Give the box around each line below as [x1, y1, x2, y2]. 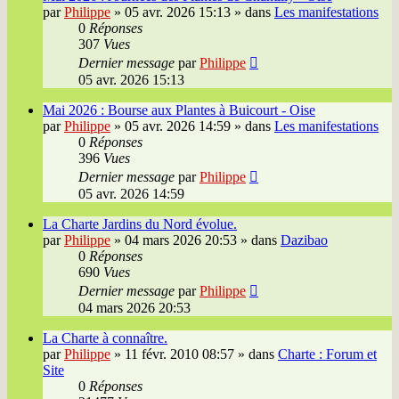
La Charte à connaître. [43, 330, 167, 346]
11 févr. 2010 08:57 [125, 346, 234, 362]
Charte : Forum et [278, 346, 377, 362]
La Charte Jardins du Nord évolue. [43, 216, 237, 232]
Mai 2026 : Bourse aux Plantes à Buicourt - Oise [43, 102, 315, 118]
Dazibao [281, 232, 328, 248]
